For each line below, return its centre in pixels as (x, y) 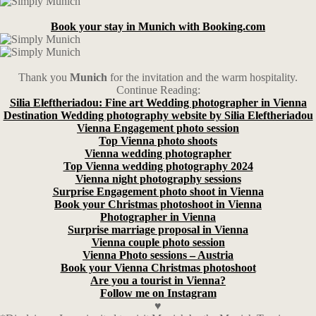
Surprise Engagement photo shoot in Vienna (158, 192)
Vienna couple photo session (158, 242)
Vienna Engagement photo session (158, 128)
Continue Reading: (158, 90)
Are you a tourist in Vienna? (158, 280)
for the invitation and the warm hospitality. (202, 77)
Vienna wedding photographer (158, 153)
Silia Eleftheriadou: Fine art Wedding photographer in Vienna (158, 103)
